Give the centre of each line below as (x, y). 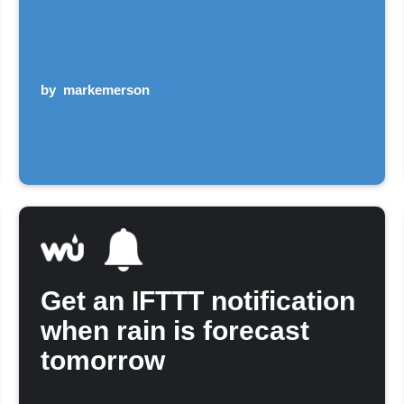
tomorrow (103, 360)
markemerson (107, 89)
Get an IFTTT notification (198, 300)
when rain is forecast (175, 330)
